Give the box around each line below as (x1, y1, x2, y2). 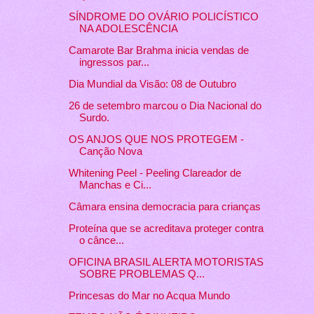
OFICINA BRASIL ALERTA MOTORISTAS (68, 256, 264, 268)
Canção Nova (78, 146, 142, 158)
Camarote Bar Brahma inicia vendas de (68, 45, 249, 57)
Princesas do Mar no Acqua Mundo (68, 289, 230, 301)
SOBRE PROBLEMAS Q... (78, 268, 205, 280)
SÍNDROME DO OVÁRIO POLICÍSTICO (68, 11, 259, 23)
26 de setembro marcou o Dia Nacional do (68, 100, 261, 112)
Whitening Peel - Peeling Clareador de (68, 168, 241, 179)
